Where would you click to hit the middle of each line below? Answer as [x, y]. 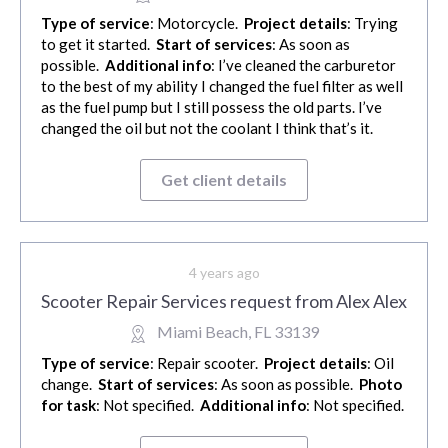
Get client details [224, 180]
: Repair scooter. [207, 363]
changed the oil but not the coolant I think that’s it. [208, 128]
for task [68, 405]
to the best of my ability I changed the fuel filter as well [222, 86]
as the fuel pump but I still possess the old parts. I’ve [211, 107]
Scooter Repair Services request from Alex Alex [224, 301]
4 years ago [224, 273]
